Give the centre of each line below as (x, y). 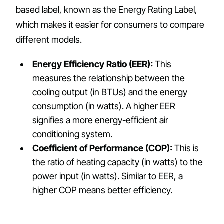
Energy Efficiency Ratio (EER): (93, 64)
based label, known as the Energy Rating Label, (107, 9)
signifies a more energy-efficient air (101, 120)
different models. (49, 39)
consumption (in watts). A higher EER (104, 106)
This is (186, 148)
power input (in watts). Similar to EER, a (108, 176)
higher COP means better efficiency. (103, 190)
